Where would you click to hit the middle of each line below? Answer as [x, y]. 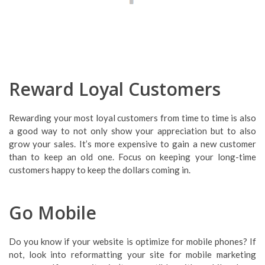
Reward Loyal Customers [115, 89]
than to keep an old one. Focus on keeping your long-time [132, 157]
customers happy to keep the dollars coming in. [100, 170]
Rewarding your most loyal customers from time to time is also [132, 118]
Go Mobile [53, 213]
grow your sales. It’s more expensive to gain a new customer [132, 144]
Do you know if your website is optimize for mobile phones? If [132, 241]
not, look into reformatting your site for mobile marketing [132, 254]
